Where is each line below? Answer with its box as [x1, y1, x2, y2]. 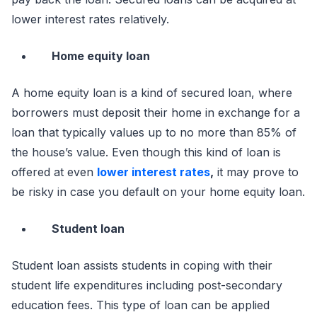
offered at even [11, 165, 97, 179]
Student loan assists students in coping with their [11, 258, 272, 272]
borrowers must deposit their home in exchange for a [11, 105, 300, 120]
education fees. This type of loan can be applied [11, 298, 270, 312]
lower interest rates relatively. [11, 12, 169, 26]
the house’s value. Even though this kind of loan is [11, 145, 281, 159]
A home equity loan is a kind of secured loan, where [11, 86, 292, 100]
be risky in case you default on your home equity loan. [11, 185, 305, 199]
